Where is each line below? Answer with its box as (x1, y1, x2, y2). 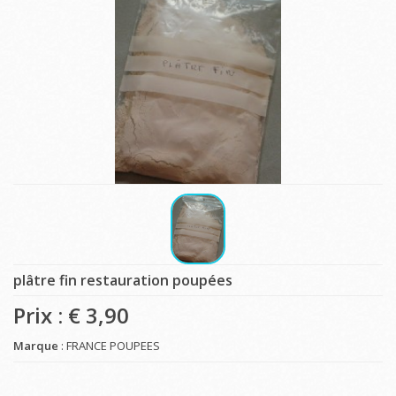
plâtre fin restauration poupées (13, 270, 232, 290)
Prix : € (13, 300, 86, 330)
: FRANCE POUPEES (58, 337, 160, 354)
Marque (13, 337, 58, 354)
